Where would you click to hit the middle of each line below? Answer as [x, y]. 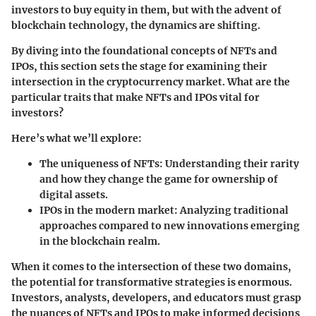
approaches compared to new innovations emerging [170, 225]
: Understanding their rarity [229, 163]
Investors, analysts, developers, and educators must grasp [156, 297]
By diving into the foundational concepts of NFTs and [144, 50]
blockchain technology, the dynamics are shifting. [136, 25]
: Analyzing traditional [231, 210]
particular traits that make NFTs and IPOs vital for [135, 97]
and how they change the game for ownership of [159, 179]
